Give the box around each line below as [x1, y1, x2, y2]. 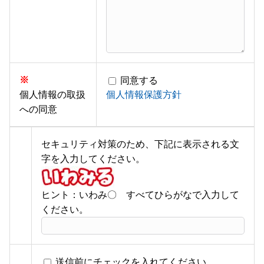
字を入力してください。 [41, 154, 145, 164]
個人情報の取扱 [19, 90, 85, 100]
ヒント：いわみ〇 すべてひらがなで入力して [41, 190, 239, 200]
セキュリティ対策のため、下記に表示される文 [41, 139, 239, 150]
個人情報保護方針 [106, 90, 181, 100]
